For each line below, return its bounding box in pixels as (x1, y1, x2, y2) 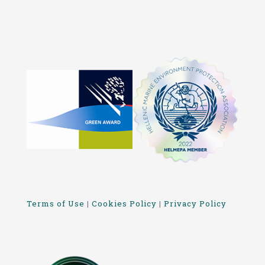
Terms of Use (27, 198, 85, 209)
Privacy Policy (164, 198, 227, 209)
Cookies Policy (92, 198, 157, 209)
